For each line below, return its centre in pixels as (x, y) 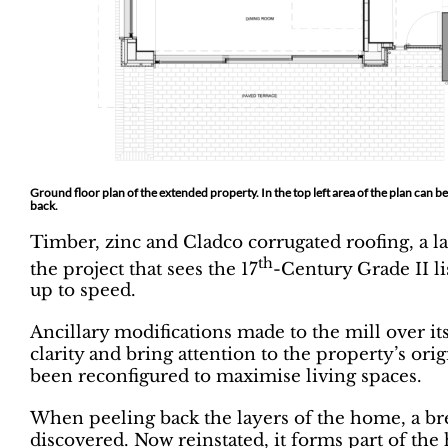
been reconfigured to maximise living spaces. (226, 377)
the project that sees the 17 (144, 269)
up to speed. (83, 291)
